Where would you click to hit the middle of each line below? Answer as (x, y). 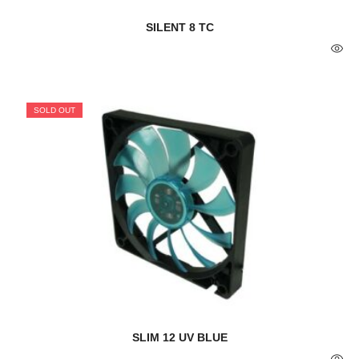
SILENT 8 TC (179, 28)
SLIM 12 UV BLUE (179, 338)
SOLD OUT (54, 110)
